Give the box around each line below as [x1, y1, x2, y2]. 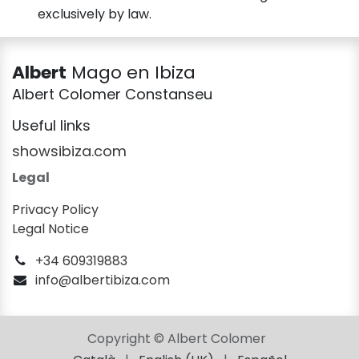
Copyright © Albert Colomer [87, 329, 266, 348]
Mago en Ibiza [67, 60, 196, 86]
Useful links [12, 115, 91, 136]
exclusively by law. [38, 5, 151, 23]
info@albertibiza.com [34, 271, 170, 290]
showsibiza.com [12, 141, 127, 162]
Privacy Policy [12, 200, 99, 220]
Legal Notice [12, 220, 89, 239]
